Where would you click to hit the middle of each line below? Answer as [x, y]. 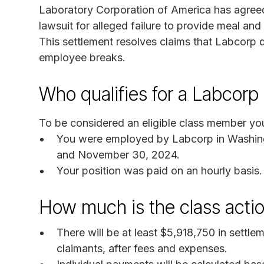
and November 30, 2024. [118, 154]
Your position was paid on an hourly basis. [159, 170]
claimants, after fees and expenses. [142, 248]
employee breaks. [82, 57]
